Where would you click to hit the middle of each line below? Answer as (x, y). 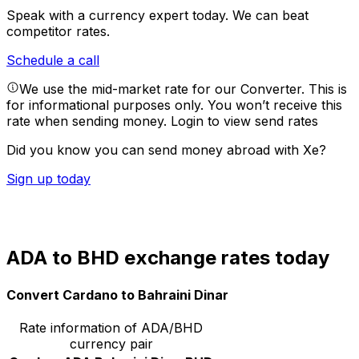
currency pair (111, 343)
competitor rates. (58, 32)
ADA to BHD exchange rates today (168, 258)
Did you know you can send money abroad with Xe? (166, 150)
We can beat (270, 16)
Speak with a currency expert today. (119, 16)
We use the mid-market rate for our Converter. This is (183, 89)
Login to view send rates (244, 121)
